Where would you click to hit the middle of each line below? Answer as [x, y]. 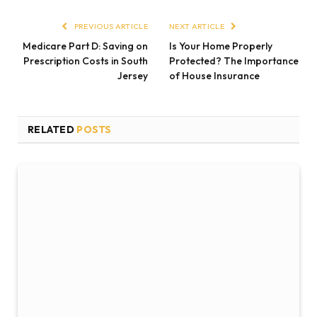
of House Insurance [214, 75]
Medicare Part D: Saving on [85, 46]
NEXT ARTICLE [198, 26]
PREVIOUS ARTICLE [110, 26]
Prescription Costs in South [86, 60]
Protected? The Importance [234, 60]
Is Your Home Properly [221, 46]
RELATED [52, 129]
